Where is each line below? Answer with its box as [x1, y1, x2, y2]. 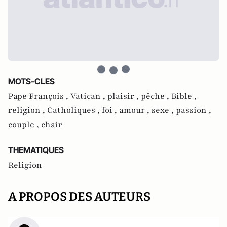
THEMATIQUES [8, 145, 64, 155]
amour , [119, 105, 152, 116]
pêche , [141, 91, 171, 102]
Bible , [171, 91, 197, 102]
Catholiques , [47, 105, 102, 116]
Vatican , [70, 91, 107, 102]
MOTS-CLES [8, 76, 55, 86]
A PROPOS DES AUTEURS [8, 190, 150, 204]
